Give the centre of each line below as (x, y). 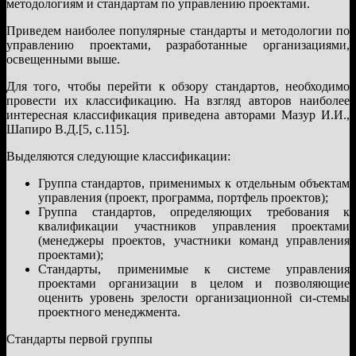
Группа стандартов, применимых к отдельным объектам (194, 183)
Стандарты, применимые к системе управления (194, 269)
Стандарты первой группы (79, 339)
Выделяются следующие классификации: (118, 156)
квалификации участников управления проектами (194, 226)
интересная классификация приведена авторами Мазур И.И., (178, 114)
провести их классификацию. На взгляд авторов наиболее (178, 100)
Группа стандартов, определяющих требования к (194, 211)
